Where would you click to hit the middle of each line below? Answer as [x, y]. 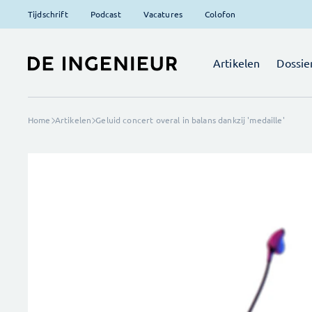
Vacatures [163, 14]
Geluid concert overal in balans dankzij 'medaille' [190, 120]
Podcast [106, 14]
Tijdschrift [48, 14]
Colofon [220, 14]
